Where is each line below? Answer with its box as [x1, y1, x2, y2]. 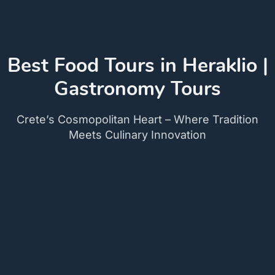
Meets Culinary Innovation [69, 128, 206, 141]
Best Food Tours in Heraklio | [7, 52, 268, 79]
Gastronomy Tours [54, 75, 221, 102]
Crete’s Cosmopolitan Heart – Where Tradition [17, 112, 258, 126]
